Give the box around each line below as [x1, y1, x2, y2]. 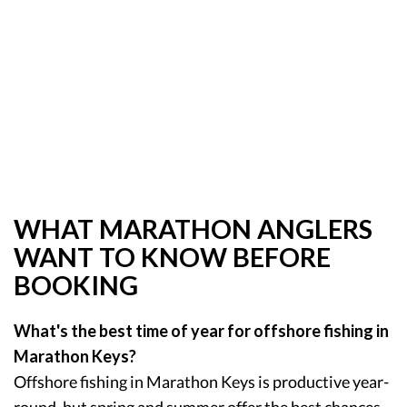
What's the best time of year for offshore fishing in [14, 320, 389, 341]
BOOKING [14, 269, 138, 301]
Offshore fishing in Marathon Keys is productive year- [14, 371, 389, 392]
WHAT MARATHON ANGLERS [14, 213, 372, 244]
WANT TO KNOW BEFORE [14, 241, 331, 273]
